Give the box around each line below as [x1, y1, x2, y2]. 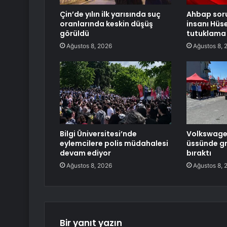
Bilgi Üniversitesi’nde [60, 129, 137, 139]
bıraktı [186, 148, 211, 159]
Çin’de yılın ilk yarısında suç [60, 9, 161, 20]
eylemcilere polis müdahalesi [60, 138, 168, 149]
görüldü [60, 28, 89, 39]
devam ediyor [60, 148, 111, 159]
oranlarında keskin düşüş [60, 19, 153, 29]
